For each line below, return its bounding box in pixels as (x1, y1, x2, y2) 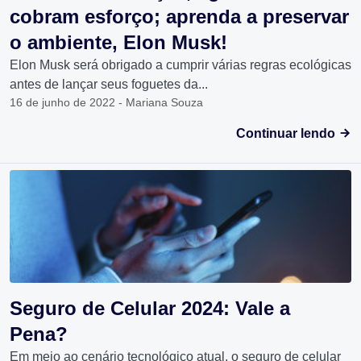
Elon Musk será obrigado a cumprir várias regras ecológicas (10, 58, 351, 73)
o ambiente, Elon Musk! (10, 31, 227, 54)
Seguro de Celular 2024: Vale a (10, 297, 290, 320)
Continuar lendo (236, 127, 338, 141)
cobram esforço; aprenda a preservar (10, 6, 349, 28)
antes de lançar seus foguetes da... (10, 77, 208, 92)
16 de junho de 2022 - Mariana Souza (10, 96, 203, 110)
